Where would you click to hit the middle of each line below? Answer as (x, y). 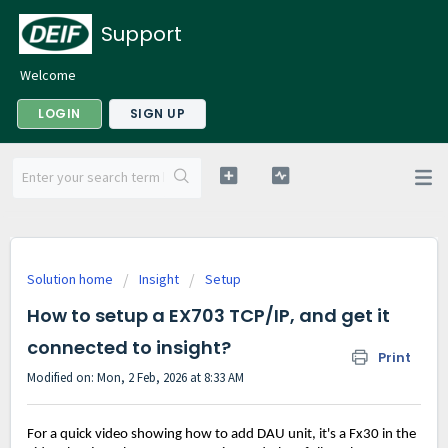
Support (141, 34)
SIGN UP (157, 113)
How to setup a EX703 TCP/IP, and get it (208, 315)
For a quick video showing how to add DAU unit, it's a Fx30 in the (221, 435)
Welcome (48, 75)
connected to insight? (129, 347)
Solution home (71, 279)
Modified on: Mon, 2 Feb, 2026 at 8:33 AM (135, 377)
